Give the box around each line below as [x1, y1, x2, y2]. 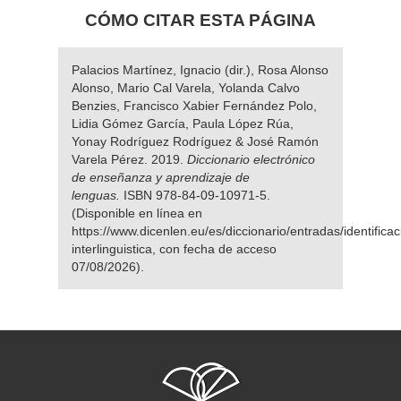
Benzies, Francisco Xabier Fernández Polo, [72, 98, 317, 113]
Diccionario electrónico [183, 151, 315, 166]
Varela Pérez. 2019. [72, 151, 183, 166]
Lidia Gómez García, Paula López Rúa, [72, 115, 294, 131]
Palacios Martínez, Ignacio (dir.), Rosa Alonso [72, 62, 328, 77]
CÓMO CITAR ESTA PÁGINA [85, 10, 316, 30]
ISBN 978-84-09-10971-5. [124, 187, 270, 202]
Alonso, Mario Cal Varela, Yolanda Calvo [72, 80, 300, 95]
